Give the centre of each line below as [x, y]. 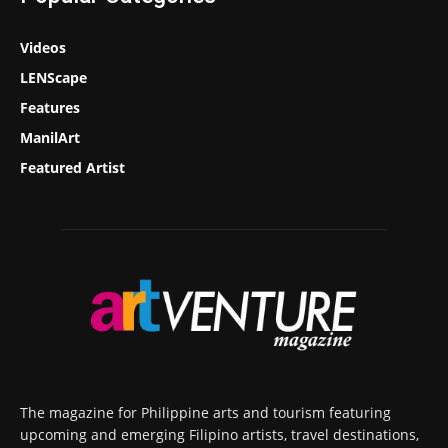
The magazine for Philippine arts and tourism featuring [205, 413]
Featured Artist [72, 167]
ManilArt [50, 137]
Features [50, 107]
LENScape [53, 77]
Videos [43, 47]
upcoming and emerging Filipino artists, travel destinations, [219, 435]
